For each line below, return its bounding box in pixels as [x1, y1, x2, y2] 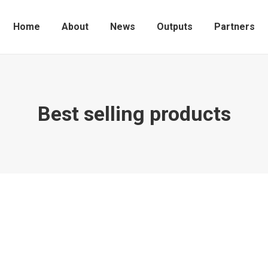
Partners [214, 21, 255, 32]
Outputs [157, 21, 193, 32]
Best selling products [37, 102, 231, 126]
